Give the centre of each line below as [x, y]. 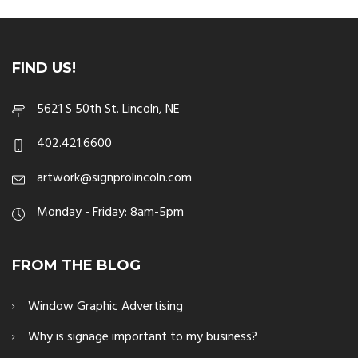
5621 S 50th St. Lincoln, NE [108, 110]
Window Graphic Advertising [105, 307]
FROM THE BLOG [76, 266]
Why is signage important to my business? [143, 338]
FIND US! [44, 68]
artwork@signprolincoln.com [114, 179]
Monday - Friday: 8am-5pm [110, 213]
